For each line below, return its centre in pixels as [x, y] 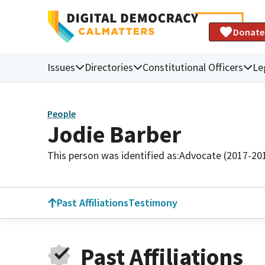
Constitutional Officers [193, 67]
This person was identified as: [113, 155]
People [62, 114]
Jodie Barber [114, 134]
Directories [109, 67]
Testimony [153, 203]
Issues [61, 67]
